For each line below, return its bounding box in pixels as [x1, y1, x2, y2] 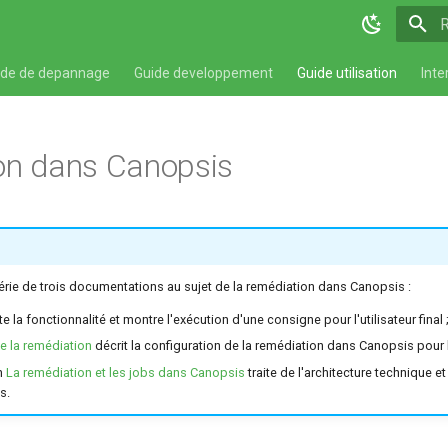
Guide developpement [134, 65, 273, 81]
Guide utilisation [297, 65, 397, 81]
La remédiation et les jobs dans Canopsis [5, 364, 245, 380]
